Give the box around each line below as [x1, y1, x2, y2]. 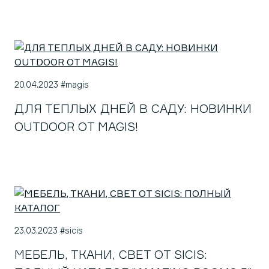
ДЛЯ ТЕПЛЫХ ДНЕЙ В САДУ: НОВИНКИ [14, 101, 252, 116]
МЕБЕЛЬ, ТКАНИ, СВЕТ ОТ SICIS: [14, 247, 207, 262]
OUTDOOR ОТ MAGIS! [14, 119, 138, 134]
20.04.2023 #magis [14, 79, 89, 89]
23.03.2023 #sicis [14, 225, 83, 235]
